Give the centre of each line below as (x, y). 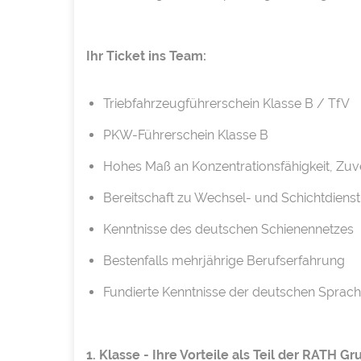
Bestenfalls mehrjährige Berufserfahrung (224, 261)
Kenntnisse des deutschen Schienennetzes (228, 230)
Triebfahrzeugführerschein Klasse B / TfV (226, 104)
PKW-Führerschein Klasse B (185, 135)
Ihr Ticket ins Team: (146, 56)
